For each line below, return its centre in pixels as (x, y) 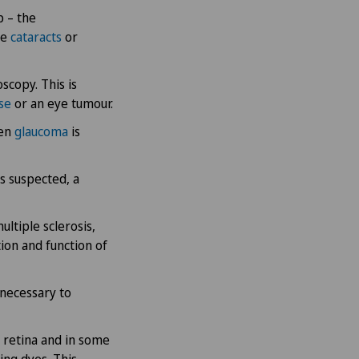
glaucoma (41, 131)
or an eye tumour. (62, 103)
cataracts (36, 36)
